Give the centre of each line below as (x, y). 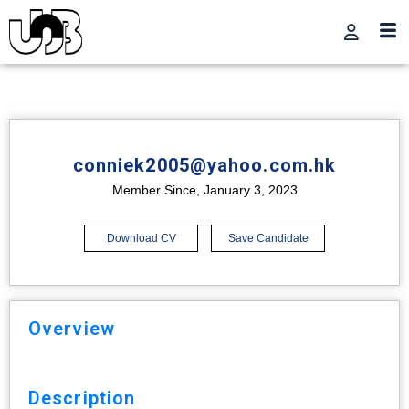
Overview (72, 329)
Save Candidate (268, 238)
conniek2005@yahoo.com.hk (204, 165)
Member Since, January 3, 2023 (204, 190)
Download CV (141, 238)
